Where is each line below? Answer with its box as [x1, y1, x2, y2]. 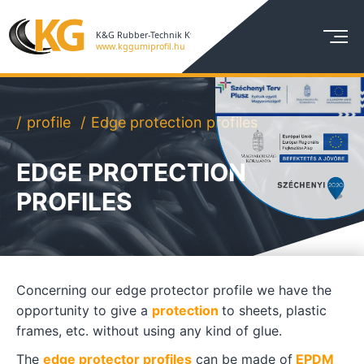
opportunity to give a [16, 302, 152, 318]
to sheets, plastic [222, 302, 327, 318]
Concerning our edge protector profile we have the [16, 282, 331, 298]
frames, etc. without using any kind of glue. [16, 323, 282, 339]
